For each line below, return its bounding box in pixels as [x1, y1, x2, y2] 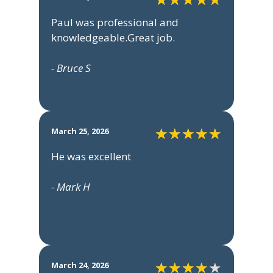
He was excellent [51, 149, 131, 164]
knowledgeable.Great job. [51, 30, 175, 45]
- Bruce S [51, 61, 91, 76]
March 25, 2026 [51, 125, 108, 136]
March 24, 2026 [51, 259, 108, 271]
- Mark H [51, 180, 90, 194]
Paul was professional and [51, 15, 179, 30]
